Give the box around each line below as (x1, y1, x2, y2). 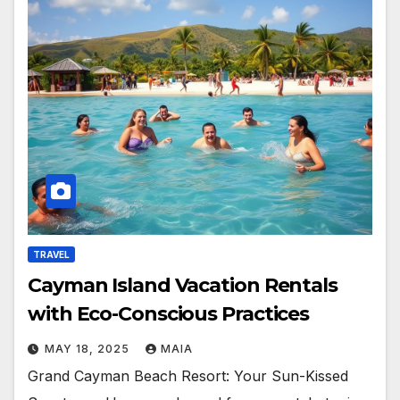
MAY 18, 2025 (45, 342, 133, 356)
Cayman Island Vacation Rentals (28, 273, 337, 298)
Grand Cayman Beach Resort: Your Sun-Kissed (28, 367, 348, 386)
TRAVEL (33, 249, 70, 261)
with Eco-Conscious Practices (28, 302, 310, 327)
